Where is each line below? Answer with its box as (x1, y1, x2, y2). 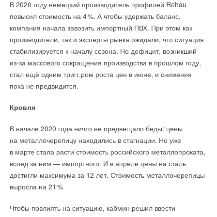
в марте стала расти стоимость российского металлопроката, (10, 146, 205, 156)
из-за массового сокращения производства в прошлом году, (10, 57, 201, 67)
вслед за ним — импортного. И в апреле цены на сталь (10, 158, 186, 168)
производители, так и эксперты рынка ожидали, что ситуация (10, 34, 204, 44)
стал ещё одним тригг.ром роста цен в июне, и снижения (10, 69, 192, 79)
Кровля (10, 102, 35, 112)
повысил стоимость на (10, 11, 83, 21)
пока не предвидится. (10, 80, 78, 91)
